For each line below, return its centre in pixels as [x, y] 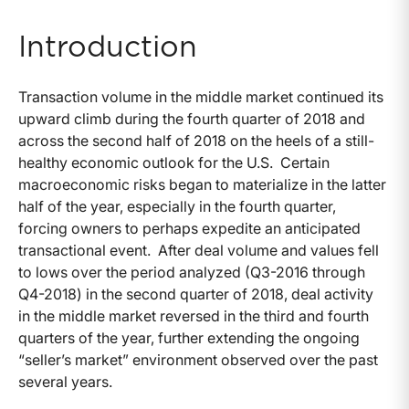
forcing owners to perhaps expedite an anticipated [189, 229]
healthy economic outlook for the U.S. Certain [174, 163]
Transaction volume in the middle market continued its [201, 97]
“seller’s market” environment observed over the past [198, 360]
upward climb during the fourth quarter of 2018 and [192, 119]
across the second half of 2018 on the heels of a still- [196, 141]
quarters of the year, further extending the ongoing [189, 338]
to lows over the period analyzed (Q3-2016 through [192, 273]
